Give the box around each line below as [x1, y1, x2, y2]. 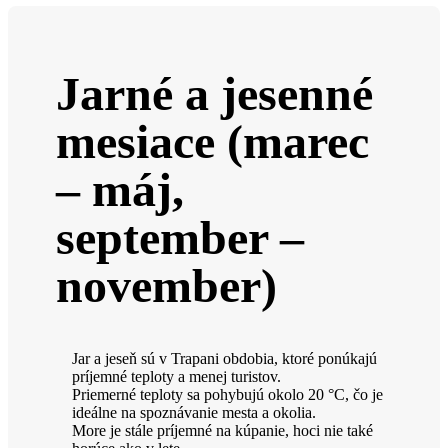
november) [56, 258, 277, 312]
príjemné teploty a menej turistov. [72, 367, 281, 385]
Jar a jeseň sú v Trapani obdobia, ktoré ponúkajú [72, 349, 377, 367]
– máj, [56, 162, 184, 216]
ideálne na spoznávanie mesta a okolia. [72, 403, 316, 421]
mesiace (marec [56, 114, 369, 168]
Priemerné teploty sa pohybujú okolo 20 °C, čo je [72, 385, 383, 403]
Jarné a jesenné [56, 66, 373, 120]
